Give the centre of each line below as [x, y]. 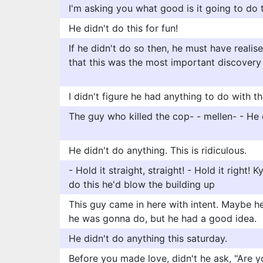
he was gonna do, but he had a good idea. [163, 218]
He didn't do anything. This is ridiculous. [158, 150]
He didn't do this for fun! [123, 28]
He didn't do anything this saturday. [148, 238]
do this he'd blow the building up [142, 184]
